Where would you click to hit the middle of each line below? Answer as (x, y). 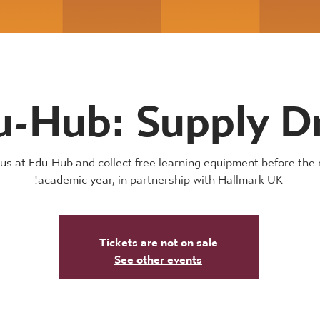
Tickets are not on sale (158, 238)
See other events (158, 255)
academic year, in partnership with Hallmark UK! (160, 176)
